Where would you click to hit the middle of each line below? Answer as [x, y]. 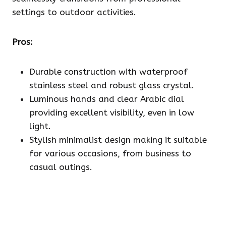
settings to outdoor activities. [74, 12]
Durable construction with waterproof [108, 72]
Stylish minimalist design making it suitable [118, 140]
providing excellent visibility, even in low [112, 113]
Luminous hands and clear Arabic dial [107, 99]
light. [40, 126]
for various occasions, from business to [110, 154]
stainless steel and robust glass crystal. [112, 86]
